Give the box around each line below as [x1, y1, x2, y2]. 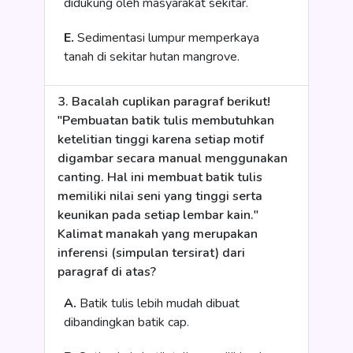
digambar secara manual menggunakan [58, 150, 288, 167]
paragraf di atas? [58, 263, 156, 281]
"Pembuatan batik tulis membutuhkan [58, 112, 274, 129]
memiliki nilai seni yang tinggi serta [58, 188, 262, 205]
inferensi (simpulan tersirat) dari [58, 244, 245, 262]
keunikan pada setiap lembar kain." [58, 206, 258, 224]
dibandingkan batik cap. [64, 314, 189, 331]
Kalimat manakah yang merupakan [58, 225, 258, 243]
